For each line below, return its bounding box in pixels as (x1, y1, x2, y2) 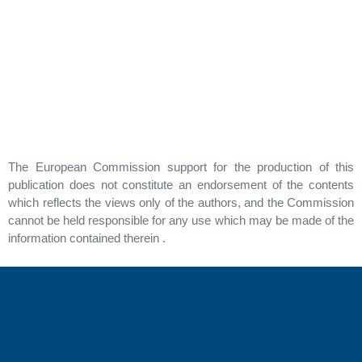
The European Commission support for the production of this (8, 159, 354, 174)
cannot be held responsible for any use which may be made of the (8, 213, 354, 227)
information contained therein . (8, 230, 166, 245)
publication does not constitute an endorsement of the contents (8, 177, 354, 192)
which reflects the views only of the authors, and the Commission (8, 195, 354, 209)
